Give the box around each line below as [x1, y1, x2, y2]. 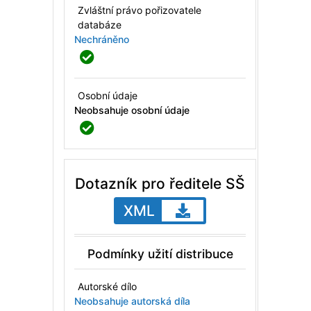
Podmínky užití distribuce [87, 246, 233, 261]
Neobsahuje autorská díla [74, 294, 191, 307]
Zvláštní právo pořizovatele [78, 3, 202, 16]
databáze [78, 18, 122, 31]
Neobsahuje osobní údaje [74, 103, 190, 116]
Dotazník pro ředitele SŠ [74, 174, 245, 192]
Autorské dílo [78, 280, 137, 292]
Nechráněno [74, 33, 130, 45]
